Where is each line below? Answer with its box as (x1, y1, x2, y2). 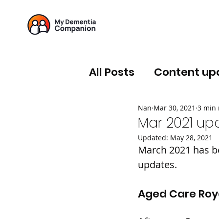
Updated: (138, 133, 170, 142)
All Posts (89, 65, 134, 80)
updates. (138, 158, 177, 171)
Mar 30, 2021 (153, 103, 196, 112)
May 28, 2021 (170, 133, 213, 142)
